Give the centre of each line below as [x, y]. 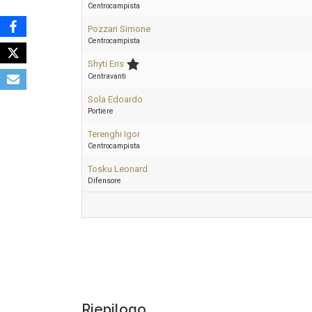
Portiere [101, 111]
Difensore [104, 181]
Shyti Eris [106, 64]
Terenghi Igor [114, 134]
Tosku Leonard [118, 169]
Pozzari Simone [119, 29]
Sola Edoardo [115, 99]
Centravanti [107, 76]
